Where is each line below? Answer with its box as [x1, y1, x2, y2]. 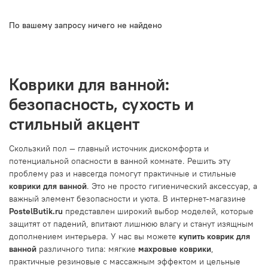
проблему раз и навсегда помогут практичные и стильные [9, 168, 236, 179]
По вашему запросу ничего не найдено [9, 20, 162, 31]
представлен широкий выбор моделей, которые [63, 206, 254, 217]
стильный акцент [9, 113, 140, 135]
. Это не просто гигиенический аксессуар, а [87, 181, 257, 192]
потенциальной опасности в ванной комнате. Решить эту [9, 156, 230, 167]
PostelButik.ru [9, 206, 63, 217]
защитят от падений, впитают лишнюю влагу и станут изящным [9, 218, 254, 230]
